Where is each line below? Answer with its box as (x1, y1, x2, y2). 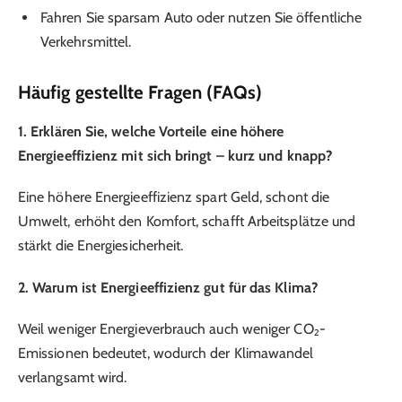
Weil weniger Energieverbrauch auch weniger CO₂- (18, 319, 326, 337)
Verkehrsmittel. (40, 32, 132, 50)
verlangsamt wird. (18, 368, 127, 386)
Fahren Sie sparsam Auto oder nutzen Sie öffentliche (40, 8, 363, 26)
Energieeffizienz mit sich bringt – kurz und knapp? (18, 147, 332, 165)
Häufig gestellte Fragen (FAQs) (18, 80, 263, 103)
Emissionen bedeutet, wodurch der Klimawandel (18, 344, 314, 362)
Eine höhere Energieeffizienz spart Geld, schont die (18, 188, 330, 206)
